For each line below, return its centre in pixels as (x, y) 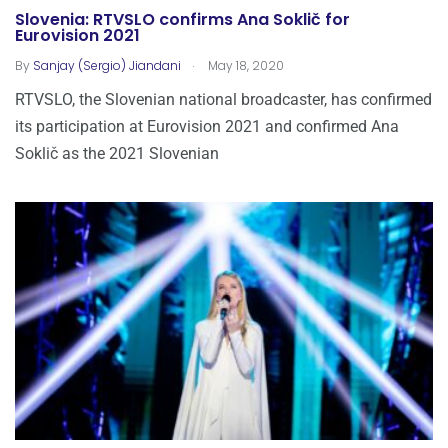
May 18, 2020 (244, 65)
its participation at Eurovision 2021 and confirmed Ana (207, 126)
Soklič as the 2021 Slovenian (117, 153)
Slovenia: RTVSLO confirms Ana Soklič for (182, 20)
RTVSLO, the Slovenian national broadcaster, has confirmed (223, 99)
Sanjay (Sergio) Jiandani (107, 65)
